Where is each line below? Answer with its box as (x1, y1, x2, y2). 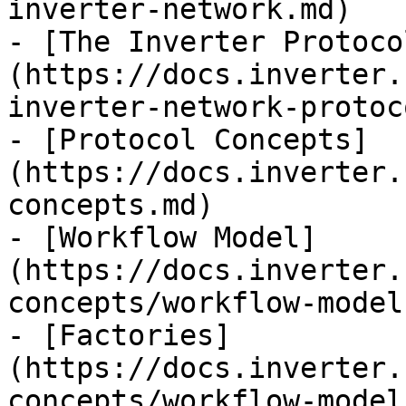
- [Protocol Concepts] (7, 123, 369, 156)
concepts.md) (7, 188, 214, 221)
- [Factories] (7, 319, 231, 352)
